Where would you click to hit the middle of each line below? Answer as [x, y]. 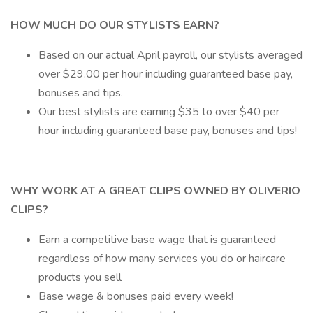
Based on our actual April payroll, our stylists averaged [170, 55]
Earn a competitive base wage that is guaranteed [157, 240]
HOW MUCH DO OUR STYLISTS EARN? [115, 25]
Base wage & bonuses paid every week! [136, 296]
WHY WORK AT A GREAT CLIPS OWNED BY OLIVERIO [155, 191]
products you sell [80, 277]
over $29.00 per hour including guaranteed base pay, [166, 74]
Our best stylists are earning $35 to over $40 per [159, 112]
